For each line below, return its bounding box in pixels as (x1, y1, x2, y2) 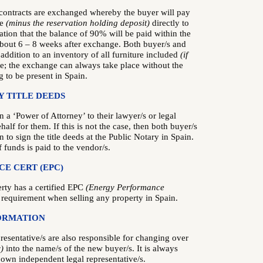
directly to (150, 18, 189, 28)
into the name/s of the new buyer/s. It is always (4, 244, 178, 253)
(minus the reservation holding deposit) (6, 18, 150, 28)
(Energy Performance (86, 183, 164, 192)
